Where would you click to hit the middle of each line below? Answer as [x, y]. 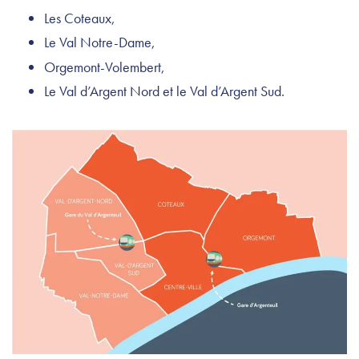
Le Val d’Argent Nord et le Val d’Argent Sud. [164, 91]
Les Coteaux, [81, 18]
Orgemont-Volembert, [106, 67]
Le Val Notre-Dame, [101, 42]
